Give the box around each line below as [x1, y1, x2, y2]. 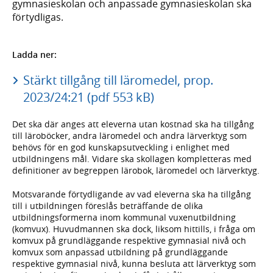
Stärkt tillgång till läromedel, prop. [23, 71, 213, 88]
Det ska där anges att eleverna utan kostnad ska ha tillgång [12, 118, 254, 130]
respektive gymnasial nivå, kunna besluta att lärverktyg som [12, 257, 256, 269]
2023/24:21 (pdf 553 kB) [23, 88, 154, 105]
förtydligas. [12, 10, 63, 24]
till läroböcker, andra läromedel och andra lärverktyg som [12, 129, 247, 141]
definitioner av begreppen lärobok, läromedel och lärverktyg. [12, 164, 260, 176]
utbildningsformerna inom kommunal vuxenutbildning [12, 211, 236, 223]
